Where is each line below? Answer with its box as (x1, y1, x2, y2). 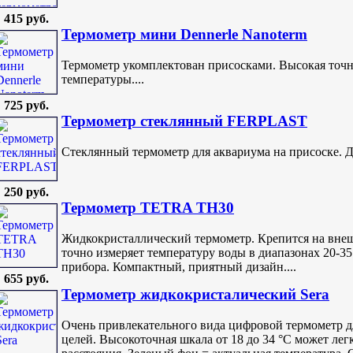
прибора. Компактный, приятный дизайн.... (61, 259, 296, 273)
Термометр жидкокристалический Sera (61, 286, 329, 303)
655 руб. (3, 272, 49, 286)
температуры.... (61, 72, 144, 86)
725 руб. (3, 98, 49, 113)
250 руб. (3, 185, 49, 199)
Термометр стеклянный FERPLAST (61, 113, 307, 130)
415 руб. (3, 12, 49, 26)
